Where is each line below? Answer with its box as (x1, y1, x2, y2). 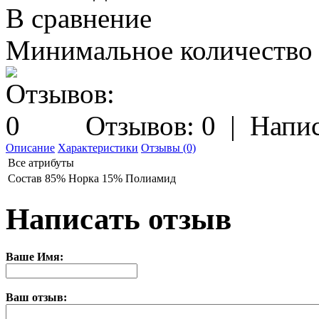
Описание (6, 142, 55, 155)
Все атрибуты (8, 157, 74, 169)
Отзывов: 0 (85, 110, 216, 142)
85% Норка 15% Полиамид (45, 172, 176, 185)
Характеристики (58, 142, 138, 155)
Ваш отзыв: (6, 291, 67, 304)
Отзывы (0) (141, 142, 196, 155)
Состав (8, 172, 42, 185)
